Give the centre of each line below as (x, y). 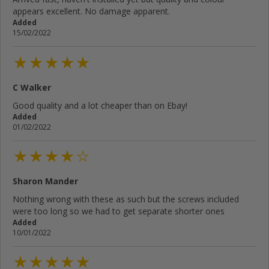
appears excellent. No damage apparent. (91, 11)
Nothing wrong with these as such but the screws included (126, 199)
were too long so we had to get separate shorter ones (119, 211)
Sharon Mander (45, 181)
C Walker (32, 87)
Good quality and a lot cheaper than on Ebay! (100, 105)
